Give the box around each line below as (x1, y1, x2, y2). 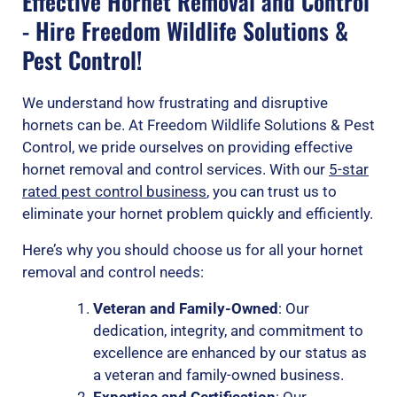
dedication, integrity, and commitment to (93, 321, 364, 339)
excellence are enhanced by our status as (93, 343, 368, 362)
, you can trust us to (206, 182, 337, 200)
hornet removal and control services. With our (22, 160, 329, 178)
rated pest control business (22, 182, 206, 200)
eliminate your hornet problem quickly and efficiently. (22, 204, 373, 222)
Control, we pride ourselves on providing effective (22, 137, 353, 156)
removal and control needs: (22, 262, 204, 281)
